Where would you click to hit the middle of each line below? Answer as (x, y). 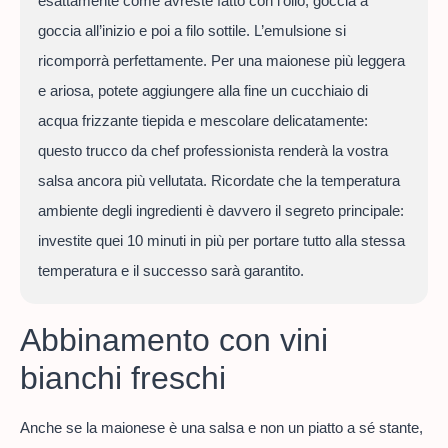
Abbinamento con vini (174, 339)
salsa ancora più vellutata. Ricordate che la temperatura (218, 180)
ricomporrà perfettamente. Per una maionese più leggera (221, 60)
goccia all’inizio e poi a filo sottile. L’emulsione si (191, 30)
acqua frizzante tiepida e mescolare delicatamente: (202, 120)
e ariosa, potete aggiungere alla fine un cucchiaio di (202, 90)
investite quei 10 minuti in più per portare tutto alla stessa (221, 240)
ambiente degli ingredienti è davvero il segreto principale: (220, 210)
